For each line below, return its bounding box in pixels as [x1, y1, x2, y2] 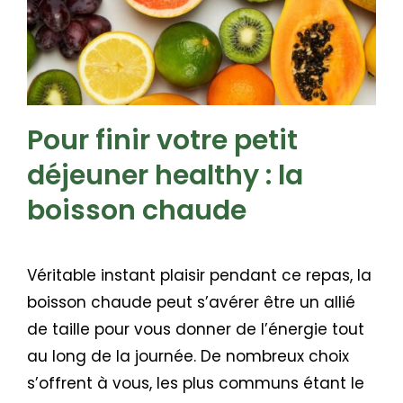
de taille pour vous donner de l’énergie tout [27, 318, 364, 340]
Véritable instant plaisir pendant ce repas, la [27, 264, 372, 286]
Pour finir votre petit [27, 121, 298, 159]
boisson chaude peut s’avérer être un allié [27, 291, 355, 313]
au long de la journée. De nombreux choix [27, 345, 349, 367]
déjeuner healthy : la [27, 157, 303, 194]
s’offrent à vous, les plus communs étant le [27, 372, 364, 394]
